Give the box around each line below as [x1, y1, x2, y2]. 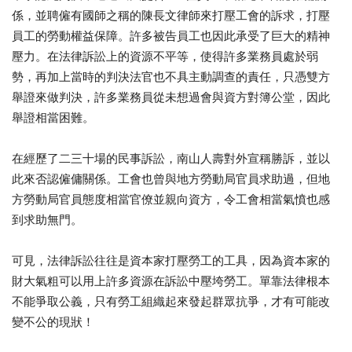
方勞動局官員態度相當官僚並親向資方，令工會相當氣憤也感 [12, 192, 330, 207]
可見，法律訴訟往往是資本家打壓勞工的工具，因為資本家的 [12, 253, 330, 268]
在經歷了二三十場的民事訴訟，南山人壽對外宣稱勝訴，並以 [12, 151, 330, 166]
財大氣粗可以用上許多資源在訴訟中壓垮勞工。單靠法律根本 [12, 273, 330, 288]
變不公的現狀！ [12, 314, 94, 329]
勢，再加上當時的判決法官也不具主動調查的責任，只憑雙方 [12, 69, 330, 84]
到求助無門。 [12, 212, 82, 227]
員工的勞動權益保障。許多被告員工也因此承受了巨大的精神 [12, 28, 330, 43]
